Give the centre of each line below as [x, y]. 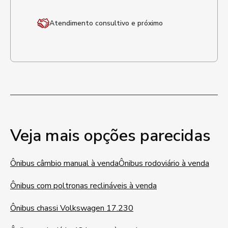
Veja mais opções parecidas [110, 136]
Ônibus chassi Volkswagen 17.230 [72, 208]
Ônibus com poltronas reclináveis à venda [83, 186]
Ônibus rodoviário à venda [164, 163]
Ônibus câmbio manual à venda [64, 163]
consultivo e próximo [128, 23]
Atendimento [71, 23]
